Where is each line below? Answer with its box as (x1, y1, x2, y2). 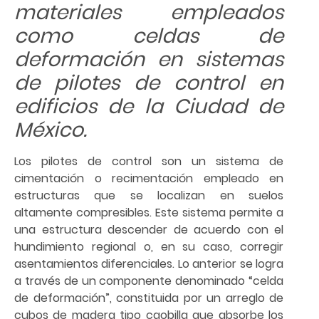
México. (14, 116, 87, 145)
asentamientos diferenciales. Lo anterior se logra (14, 256, 283, 273)
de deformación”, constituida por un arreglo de (14, 290, 283, 307)
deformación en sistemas (14, 46, 283, 74)
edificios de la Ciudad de (14, 93, 283, 121)
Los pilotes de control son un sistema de (14, 153, 283, 170)
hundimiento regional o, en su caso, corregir (14, 239, 283, 256)
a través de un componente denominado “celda (14, 273, 283, 290)
